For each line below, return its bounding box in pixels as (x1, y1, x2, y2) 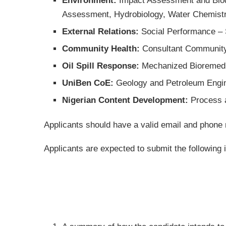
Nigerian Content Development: (62, 95, 191, 105)
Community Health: (62, 44, 142, 53)
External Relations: (62, 27, 141, 36)
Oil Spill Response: (62, 61, 142, 71)
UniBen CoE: (62, 78, 116, 88)
